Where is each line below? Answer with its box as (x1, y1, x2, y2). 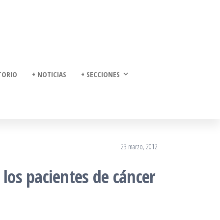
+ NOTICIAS (32, 69, 66, 79)
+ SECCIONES (81, 69, 120, 79)
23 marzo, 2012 (121, 142, 158, 151)
